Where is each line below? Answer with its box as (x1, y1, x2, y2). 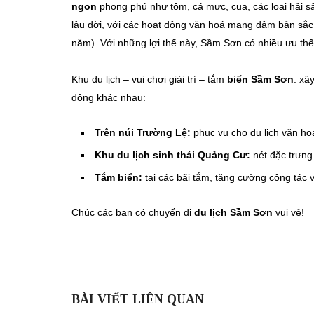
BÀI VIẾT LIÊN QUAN (71, 292, 204, 307)
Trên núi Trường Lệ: (95, 127, 191, 139)
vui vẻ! (273, 207, 304, 219)
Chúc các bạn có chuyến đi (71, 207, 194, 219)
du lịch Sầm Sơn (194, 207, 273, 219)
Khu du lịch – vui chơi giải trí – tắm (71, 74, 227, 86)
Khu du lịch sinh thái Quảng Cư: (95, 149, 250, 161)
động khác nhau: (71, 92, 146, 104)
